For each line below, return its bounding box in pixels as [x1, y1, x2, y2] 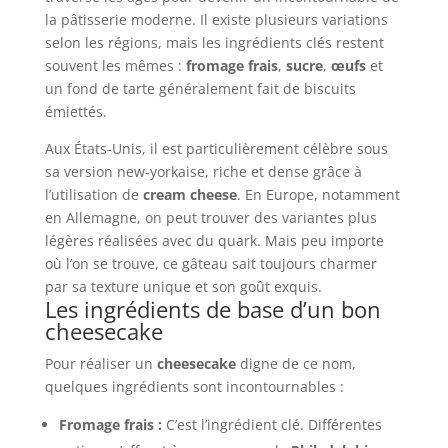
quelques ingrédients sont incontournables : [44, 377, 344, 397]
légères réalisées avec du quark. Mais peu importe [44, 231, 384, 251]
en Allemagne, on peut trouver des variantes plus [44, 208, 377, 228]
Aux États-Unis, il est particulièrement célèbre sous [44, 139, 388, 159]
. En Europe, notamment [236, 185, 400, 205]
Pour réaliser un [44, 354, 157, 374]
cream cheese [142, 185, 237, 205]
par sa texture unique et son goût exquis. [44, 277, 322, 297]
